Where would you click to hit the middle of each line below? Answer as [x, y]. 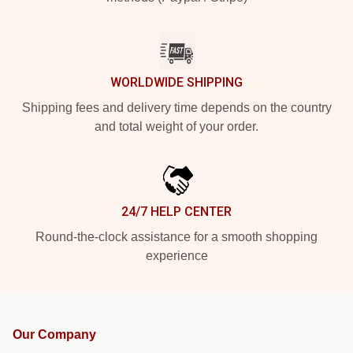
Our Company [54, 334]
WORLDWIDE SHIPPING [176, 82]
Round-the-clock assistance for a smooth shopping [176, 237]
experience [176, 256]
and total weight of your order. [176, 126]
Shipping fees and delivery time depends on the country [176, 108]
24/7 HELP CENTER [176, 212]
